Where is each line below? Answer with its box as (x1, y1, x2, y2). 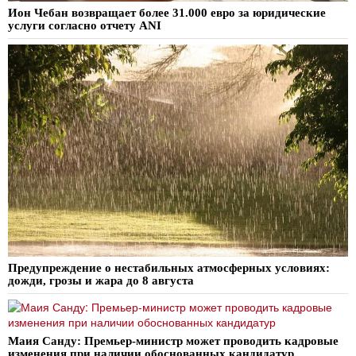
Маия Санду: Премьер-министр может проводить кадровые (8, 334, 339, 348)
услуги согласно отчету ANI (8, 17, 161, 32)
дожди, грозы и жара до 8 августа (8, 273, 194, 288)
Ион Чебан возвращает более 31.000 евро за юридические (8, 5, 326, 19)
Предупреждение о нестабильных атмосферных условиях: (8, 261, 330, 275)
